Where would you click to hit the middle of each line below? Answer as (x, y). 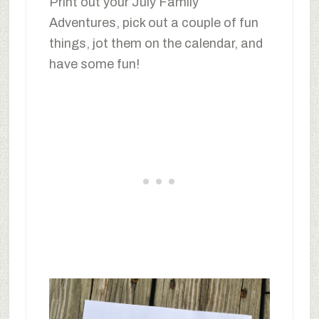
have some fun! (94, 64)
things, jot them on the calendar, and (156, 43)
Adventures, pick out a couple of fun (153, 22)
